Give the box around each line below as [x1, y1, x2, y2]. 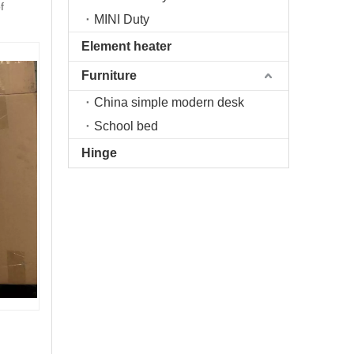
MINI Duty [94, 13, 149, 26]
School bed [94, 119, 158, 133]
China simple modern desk [94, 96, 244, 109]
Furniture [81, 69, 137, 82]
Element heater [81, 40, 171, 53]
